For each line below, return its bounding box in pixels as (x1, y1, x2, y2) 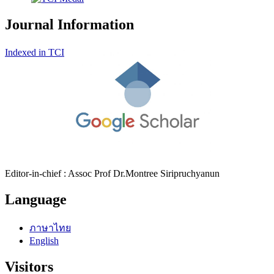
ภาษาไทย (29, 222, 71, 233)
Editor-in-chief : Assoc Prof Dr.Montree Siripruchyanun (5, 168, 220, 179)
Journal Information (5, 17, 134, 33)
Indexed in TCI (5, 47, 64, 57)
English (29, 235, 59, 246)
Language (5, 191, 67, 207)
